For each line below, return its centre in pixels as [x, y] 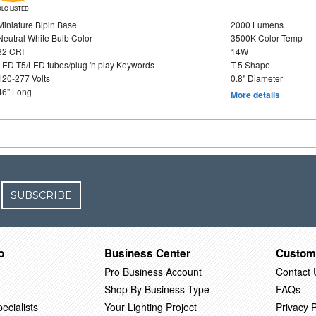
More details [255, 95]
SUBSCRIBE [42, 195]
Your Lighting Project [151, 306]
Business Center [148, 253]
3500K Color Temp [266, 38]
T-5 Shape [250, 65]
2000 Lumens [257, 24]
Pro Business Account [153, 271]
